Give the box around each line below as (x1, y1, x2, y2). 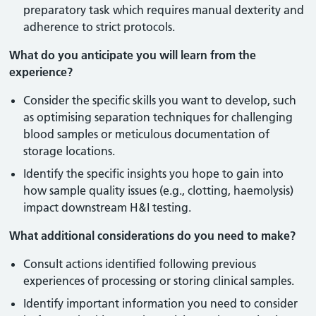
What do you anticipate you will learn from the (9, 48, 257, 62)
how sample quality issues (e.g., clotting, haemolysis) (23, 183, 294, 197)
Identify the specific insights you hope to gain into (23, 166, 284, 181)
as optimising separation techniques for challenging (23, 110, 293, 124)
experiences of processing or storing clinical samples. (23, 274, 295, 288)
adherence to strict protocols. (23, 20, 176, 34)
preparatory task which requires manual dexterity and (23, 3, 305, 17)
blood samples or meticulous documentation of (23, 127, 270, 141)
